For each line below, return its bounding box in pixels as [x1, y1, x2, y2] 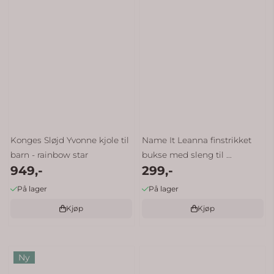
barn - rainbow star [10, 149, 89, 160]
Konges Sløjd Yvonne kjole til [10, 135, 130, 145]
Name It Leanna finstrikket [142, 135, 252, 145]
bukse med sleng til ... [142, 149, 232, 160]
